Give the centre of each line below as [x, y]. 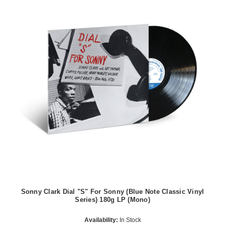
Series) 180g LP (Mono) [113, 200]
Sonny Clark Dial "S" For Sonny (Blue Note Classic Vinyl [113, 192]
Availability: [101, 220]
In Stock [129, 220]
